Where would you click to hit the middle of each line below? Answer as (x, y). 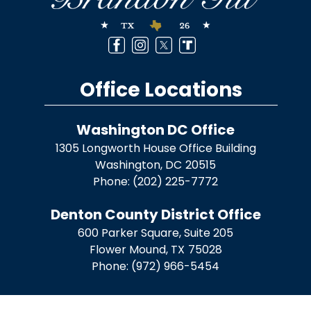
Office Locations (161, 90)
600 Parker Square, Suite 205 (155, 233)
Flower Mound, (130, 250)
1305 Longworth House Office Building (155, 149)
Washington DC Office (155, 130)
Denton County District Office (155, 215)
